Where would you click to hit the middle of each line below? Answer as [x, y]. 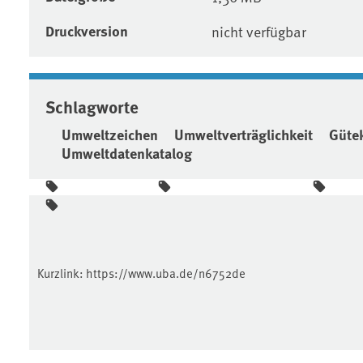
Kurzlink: [62, 272]
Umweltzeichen [110, 134]
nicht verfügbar [258, 31]
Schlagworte [92, 106]
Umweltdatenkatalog [127, 153]
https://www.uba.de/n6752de [166, 272]
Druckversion [87, 30]
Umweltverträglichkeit [243, 134]
